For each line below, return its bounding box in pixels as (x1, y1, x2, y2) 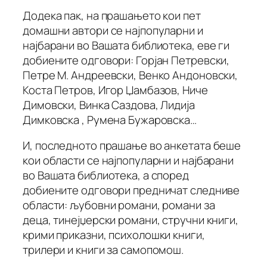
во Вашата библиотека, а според (23, 167, 189, 184)
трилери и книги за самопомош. (23, 242, 184, 258)
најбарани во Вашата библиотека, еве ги (23, 37, 230, 53)
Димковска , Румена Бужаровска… (23, 111, 197, 128)
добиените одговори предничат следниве (23, 182, 240, 198)
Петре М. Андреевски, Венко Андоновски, (23, 67, 238, 83)
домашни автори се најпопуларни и (23, 22, 203, 38)
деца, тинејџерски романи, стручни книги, (23, 212, 238, 228)
